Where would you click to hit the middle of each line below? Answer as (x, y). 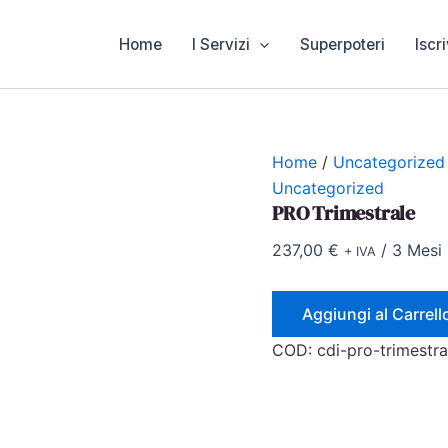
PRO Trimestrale (343, 213)
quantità (298, 339)
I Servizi (221, 44)
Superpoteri (342, 44)
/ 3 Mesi (409, 250)
